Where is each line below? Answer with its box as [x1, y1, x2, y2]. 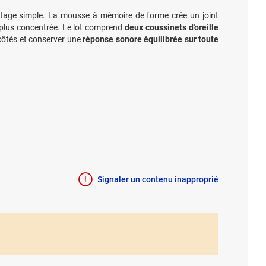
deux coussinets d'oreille [125, 23, 219, 32]
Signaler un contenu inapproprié [97, 175, 218, 184]
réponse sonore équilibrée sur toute [83, 34, 219, 44]
